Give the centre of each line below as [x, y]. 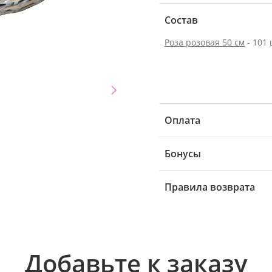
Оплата [182, 120]
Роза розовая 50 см [205, 42]
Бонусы [183, 153]
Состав [181, 20]
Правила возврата [210, 187]
